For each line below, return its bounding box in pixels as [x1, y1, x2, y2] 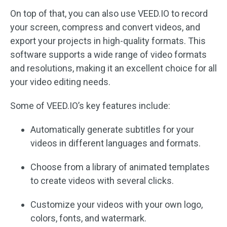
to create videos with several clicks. [30, 175, 174, 186]
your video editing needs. [10, 77, 110, 88]
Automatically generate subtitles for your [30, 124, 194, 135]
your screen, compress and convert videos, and [10, 22, 200, 33]
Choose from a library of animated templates [30, 162, 210, 173]
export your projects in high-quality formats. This [10, 35, 206, 47]
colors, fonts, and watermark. [30, 213, 146, 224]
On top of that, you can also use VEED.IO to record [10, 8, 208, 19]
